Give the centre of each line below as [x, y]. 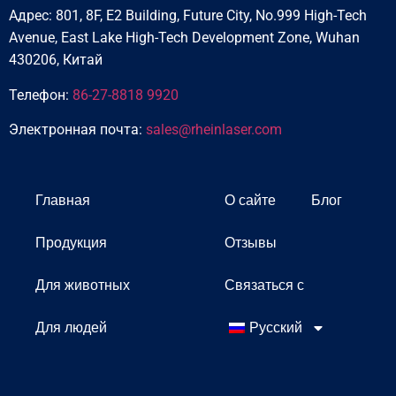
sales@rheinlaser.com [214, 130]
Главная [63, 201]
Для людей [71, 328]
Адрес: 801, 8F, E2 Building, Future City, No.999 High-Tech [188, 16]
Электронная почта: [77, 130]
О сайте [250, 201]
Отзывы [251, 243]
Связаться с [264, 286]
